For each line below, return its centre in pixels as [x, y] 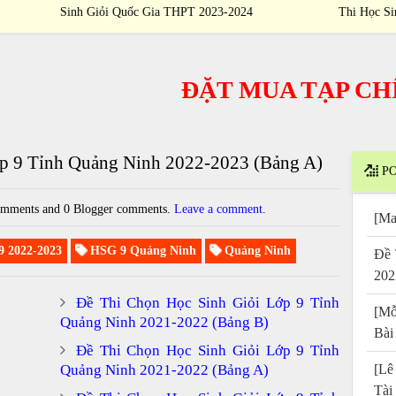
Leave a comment [219, 209]
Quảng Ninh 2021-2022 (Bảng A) [164, 369]
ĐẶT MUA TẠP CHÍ [235, 89]
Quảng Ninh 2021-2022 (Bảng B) [164, 322]
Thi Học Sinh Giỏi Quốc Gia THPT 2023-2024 [198, 12]
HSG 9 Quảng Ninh [141, 250]
